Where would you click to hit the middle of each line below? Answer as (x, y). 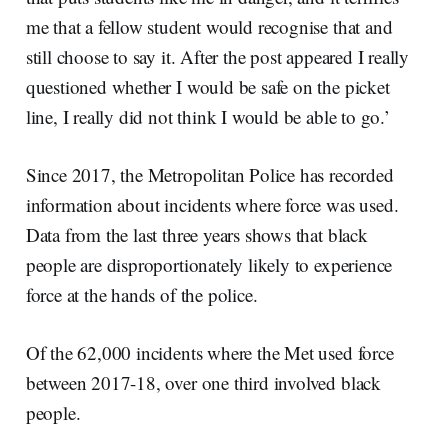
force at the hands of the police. (141, 294)
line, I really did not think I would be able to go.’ (207, 116)
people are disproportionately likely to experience (209, 264)
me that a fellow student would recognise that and (209, 26)
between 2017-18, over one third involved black (203, 382)
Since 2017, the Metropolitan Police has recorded (209, 174)
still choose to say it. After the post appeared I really (217, 56)
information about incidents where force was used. (212, 204)
